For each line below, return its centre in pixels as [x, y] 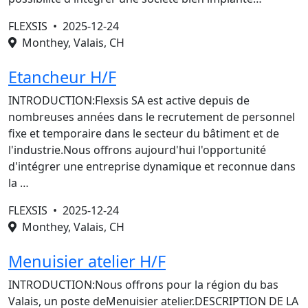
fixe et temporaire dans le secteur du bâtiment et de [144, 133]
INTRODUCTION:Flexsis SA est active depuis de [129, 100]
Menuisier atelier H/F [87, 261]
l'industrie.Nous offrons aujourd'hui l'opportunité [137, 150]
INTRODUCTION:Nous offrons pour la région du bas [143, 285]
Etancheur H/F [62, 77]
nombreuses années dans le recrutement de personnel [152, 117]
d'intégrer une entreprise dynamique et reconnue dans [152, 166]
